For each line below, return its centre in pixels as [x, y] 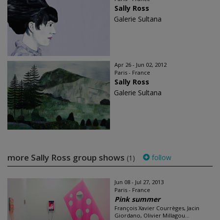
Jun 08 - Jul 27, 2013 [139, 182]
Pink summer [137, 199]
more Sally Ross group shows [67, 158]
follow [161, 158]
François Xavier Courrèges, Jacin [157, 208]
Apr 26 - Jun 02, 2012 [140, 65]
